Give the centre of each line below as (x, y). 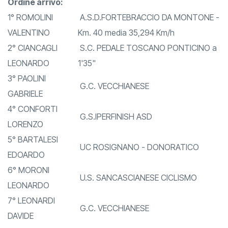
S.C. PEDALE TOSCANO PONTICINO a (147, 63)
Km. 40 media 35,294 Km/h (126, 48)
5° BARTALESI (33, 155)
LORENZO (25, 140)
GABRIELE (25, 109)
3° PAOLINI (27, 94)
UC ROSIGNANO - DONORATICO (138, 163)
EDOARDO (26, 170)
